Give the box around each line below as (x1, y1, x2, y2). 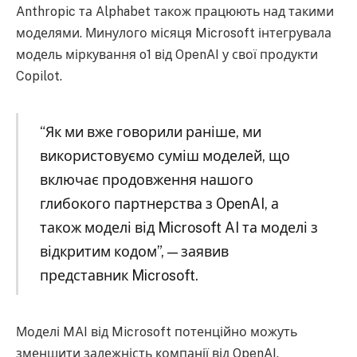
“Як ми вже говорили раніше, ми (39, 123, 261, 140)
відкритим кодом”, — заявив (39, 242, 229, 260)
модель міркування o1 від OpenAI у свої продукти (16, 47, 318, 63)
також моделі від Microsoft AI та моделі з (39, 218, 318, 236)
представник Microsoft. (39, 266, 198, 284)
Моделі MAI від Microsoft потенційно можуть (16, 324, 297, 339)
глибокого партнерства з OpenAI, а (39, 194, 279, 212)
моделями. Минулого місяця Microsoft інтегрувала (16, 25, 331, 41)
